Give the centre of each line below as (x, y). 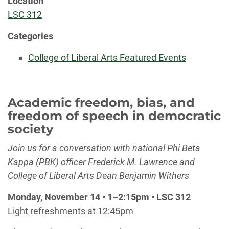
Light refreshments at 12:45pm (71, 211)
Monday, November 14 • (58, 197)
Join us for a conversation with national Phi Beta (104, 148)
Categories (30, 36)
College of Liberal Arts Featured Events (107, 58)
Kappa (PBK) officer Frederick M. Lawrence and (101, 162)
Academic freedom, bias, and (101, 102)
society (30, 129)
